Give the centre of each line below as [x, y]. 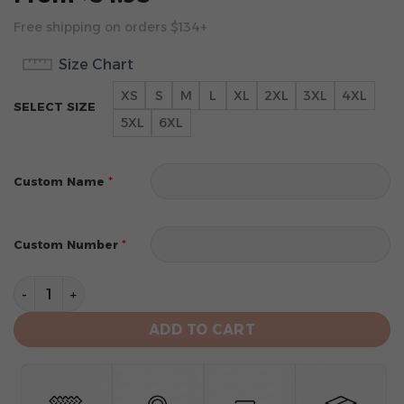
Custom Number [66, 245]
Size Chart [96, 65]
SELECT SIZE [55, 107]
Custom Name [59, 182]
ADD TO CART [202, 330]
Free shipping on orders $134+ [110, 27]
